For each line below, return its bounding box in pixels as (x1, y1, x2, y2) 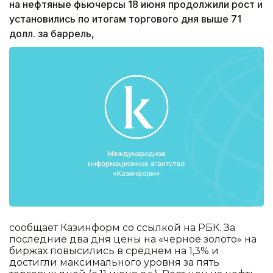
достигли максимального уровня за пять (9, 256, 219, 268)
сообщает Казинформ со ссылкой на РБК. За (9, 221, 235, 233)
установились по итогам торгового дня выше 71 (9, 13, 241, 26)
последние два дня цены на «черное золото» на (9, 233, 257, 245)
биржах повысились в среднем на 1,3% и (9, 244, 219, 257)
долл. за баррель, (9, 27, 94, 40)
